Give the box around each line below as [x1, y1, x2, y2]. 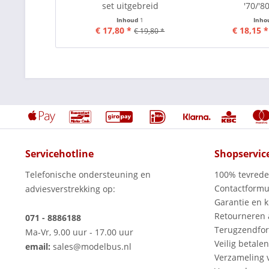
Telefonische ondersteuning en [25, 169, 151, 180]
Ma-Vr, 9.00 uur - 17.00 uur [25, 226, 133, 238]
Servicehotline [25, 147, 94, 160]
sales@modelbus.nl [50, 241, 131, 252]
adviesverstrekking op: [25, 183, 115, 195]
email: [25, 241, 50, 252]
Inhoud [116, 15, 141, 24]
